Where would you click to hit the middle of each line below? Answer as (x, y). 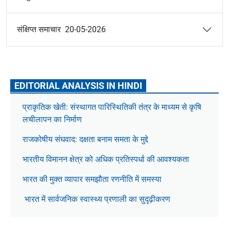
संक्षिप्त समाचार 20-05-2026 (61, 29)
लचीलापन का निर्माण (52, 119)
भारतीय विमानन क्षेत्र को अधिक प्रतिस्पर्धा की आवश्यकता (107, 159)
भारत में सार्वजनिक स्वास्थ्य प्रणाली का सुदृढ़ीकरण (96, 199)
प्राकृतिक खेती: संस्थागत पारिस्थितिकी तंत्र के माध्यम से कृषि (112, 107)
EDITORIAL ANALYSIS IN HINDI (78, 86)
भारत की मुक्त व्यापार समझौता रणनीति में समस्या (92, 179)
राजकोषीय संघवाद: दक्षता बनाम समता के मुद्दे (85, 139)
